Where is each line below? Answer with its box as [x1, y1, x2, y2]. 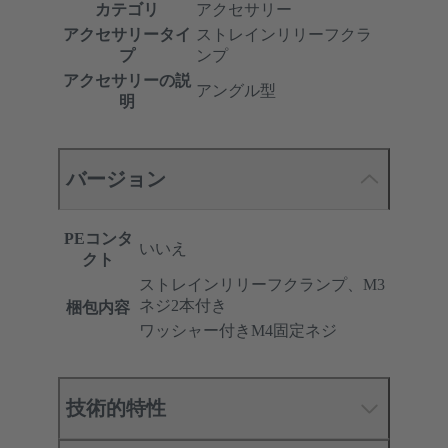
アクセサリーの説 [62, 72, 191, 90]
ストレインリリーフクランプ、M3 [139, 276, 385, 294]
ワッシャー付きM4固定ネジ [139, 322, 337, 340]
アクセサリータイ [62, 26, 191, 44]
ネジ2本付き [139, 297, 227, 315]
